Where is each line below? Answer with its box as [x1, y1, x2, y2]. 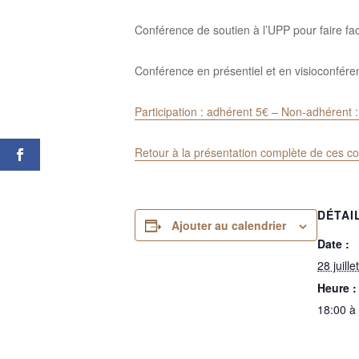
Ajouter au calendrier [171, 217, 286, 233]
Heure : [317, 280, 357, 296]
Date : [317, 236, 349, 252]
